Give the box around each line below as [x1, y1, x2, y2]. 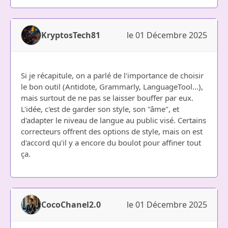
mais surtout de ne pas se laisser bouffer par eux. [21, 93, 193, 103]
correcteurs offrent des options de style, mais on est [21, 126, 203, 136]
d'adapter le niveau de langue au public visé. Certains [21, 115, 206, 125]
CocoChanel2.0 [41, 199, 101, 210]
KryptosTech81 [41, 30, 100, 41]
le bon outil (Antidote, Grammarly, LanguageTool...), [21, 81, 203, 92]
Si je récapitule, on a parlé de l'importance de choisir [21, 70, 204, 80]
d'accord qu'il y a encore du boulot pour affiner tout [21, 137, 201, 148]
